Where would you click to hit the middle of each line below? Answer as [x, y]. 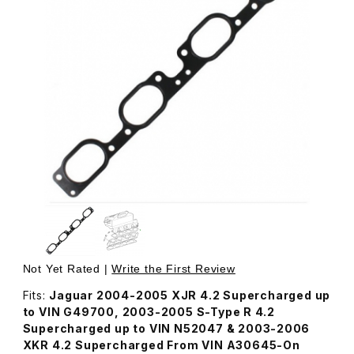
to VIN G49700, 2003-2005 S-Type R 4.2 [149, 311]
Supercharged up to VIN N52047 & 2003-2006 [166, 328]
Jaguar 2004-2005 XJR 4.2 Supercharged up [190, 295]
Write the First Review [173, 268]
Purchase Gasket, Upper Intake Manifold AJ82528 [287, 268]
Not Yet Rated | [67, 268]
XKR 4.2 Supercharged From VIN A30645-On [161, 345]
